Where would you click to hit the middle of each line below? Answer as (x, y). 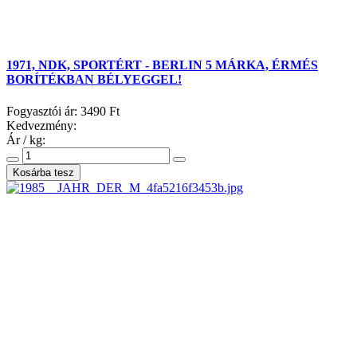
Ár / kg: (26, 139)
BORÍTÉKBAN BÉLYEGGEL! (94, 80)
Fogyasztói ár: (43, 111)
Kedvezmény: (41, 125)
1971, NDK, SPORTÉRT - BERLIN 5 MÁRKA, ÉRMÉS (162, 65)
